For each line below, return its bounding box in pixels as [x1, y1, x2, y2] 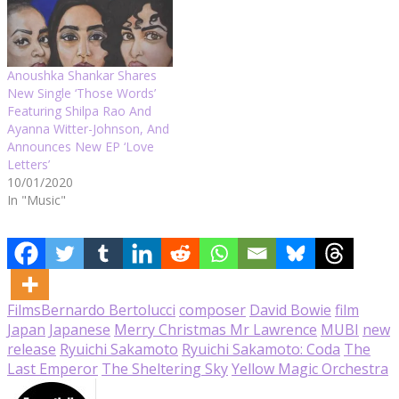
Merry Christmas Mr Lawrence [114, 319, 317, 339]
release [7, 338, 56, 359]
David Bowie [249, 299, 331, 320]
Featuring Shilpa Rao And [7, 102, 151, 119]
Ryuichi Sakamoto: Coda [182, 338, 340, 359]
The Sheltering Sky [102, 358, 228, 379]
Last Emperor [7, 358, 98, 379]
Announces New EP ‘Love [7, 137, 154, 155]
